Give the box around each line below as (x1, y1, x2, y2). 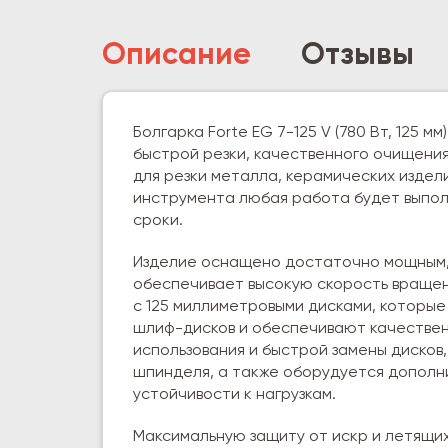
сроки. (133, 212, 183, 229)
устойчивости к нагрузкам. (133, 386, 336, 403)
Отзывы (301, 40, 414, 71)
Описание (102, 40, 251, 71)
